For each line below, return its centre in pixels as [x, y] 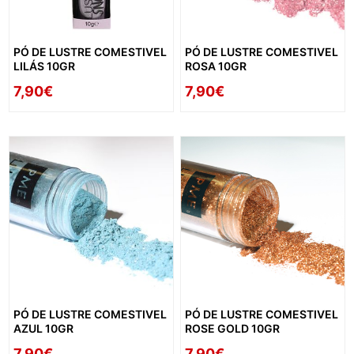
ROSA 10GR [216, 66]
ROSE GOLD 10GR [233, 329]
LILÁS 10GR [45, 66]
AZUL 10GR [44, 329]
